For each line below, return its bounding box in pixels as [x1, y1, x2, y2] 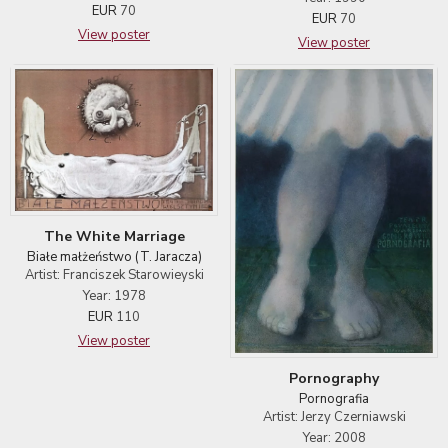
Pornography [289, 369, 379, 389]
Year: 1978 [82, 286, 146, 305]
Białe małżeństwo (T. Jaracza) [26, 247, 202, 266]
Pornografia [299, 390, 369, 409]
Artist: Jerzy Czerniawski [262, 408, 406, 427]
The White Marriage [43, 226, 185, 246]
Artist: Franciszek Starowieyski [24, 265, 204, 284]
